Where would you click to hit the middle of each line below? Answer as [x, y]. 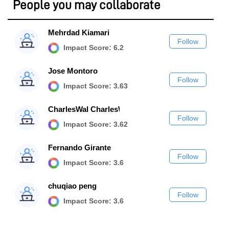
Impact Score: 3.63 [95, 86]
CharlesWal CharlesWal [89, 109]
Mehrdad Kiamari [79, 32]
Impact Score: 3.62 [95, 124]
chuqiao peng [72, 186]
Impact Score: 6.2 [93, 48]
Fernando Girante [79, 147]
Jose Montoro [73, 71]
